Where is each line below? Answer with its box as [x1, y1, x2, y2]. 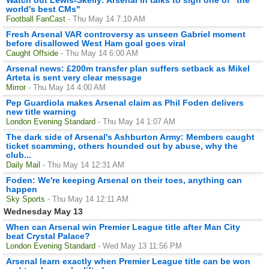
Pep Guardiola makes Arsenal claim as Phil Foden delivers [6, 97, 244, 107]
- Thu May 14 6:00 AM [61, 48, 138, 58]
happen [6, 184, 37, 194]
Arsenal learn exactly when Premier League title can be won [6, 256, 250, 266]
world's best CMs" [6, 4, 80, 14]
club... [6, 150, 31, 160]
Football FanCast [6, 14, 65, 23]
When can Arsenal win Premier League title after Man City [6, 222, 240, 232]
